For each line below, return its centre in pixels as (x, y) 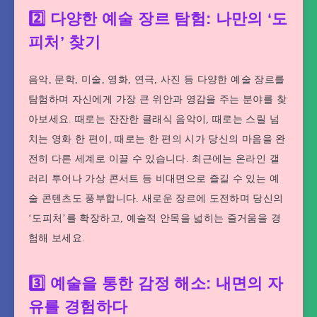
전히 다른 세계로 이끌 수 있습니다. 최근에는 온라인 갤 (154, 158)
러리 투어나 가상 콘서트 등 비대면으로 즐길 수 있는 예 (154, 178)
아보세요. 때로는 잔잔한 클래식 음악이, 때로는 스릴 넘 (154, 119)
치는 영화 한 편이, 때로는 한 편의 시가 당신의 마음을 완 (157, 139)
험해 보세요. (57, 238)
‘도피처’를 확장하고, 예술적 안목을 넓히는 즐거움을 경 (155, 218)
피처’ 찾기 (65, 42)
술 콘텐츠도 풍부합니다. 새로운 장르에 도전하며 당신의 (156, 198)
